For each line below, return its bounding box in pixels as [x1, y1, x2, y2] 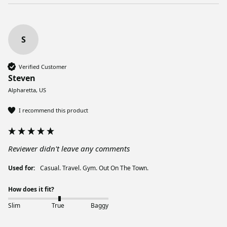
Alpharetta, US [8, 86, 46, 94]
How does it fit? [8, 185, 54, 194]
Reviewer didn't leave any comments [8, 143, 130, 154]
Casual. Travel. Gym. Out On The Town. [44, 164, 148, 173]
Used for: [8, 164, 35, 173]
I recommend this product [19, 106, 88, 114]
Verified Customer [19, 62, 67, 70]
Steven [8, 72, 35, 84]
